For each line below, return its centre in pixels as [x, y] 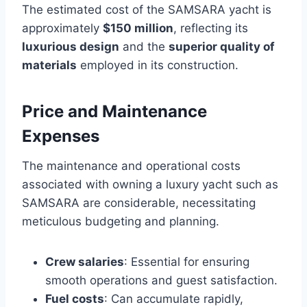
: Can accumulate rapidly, [174, 298]
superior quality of [222, 46]
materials [49, 65]
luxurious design [71, 46]
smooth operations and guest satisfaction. [161, 280]
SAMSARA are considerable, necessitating [139, 202]
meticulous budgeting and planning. [121, 221]
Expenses [61, 136]
